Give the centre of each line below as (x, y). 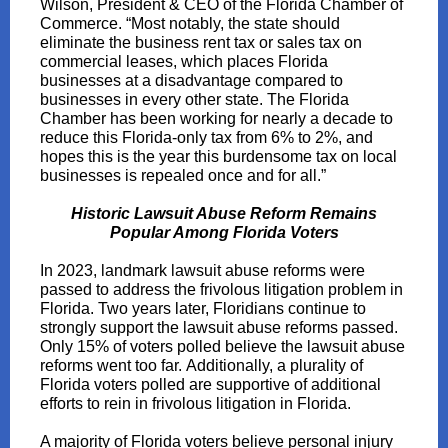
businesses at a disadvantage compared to (191, 80)
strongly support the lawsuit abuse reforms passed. (219, 327)
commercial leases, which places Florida (184, 61)
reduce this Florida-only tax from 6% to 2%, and (206, 137)
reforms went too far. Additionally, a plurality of (201, 365)
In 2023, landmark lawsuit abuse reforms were (202, 270)
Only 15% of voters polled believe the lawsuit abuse (222, 346)
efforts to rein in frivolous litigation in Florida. (195, 403)
